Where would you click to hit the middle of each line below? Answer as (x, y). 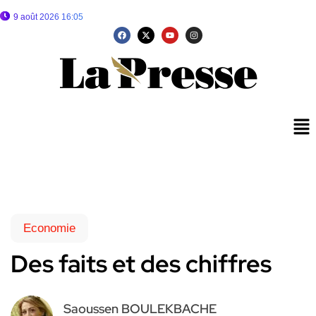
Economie (49, 229)
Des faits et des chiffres (141, 264)
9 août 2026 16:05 (48, 17)
